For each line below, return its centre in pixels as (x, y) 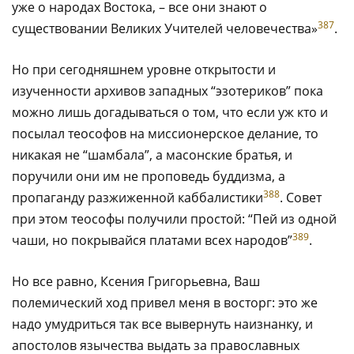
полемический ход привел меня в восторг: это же (165, 302)
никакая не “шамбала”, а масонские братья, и (152, 154)
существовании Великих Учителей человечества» (165, 28)
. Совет (301, 197)
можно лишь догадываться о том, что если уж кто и (170, 112)
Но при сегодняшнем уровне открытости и (144, 69)
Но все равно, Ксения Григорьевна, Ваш (136, 281)
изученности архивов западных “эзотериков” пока (168, 90)
